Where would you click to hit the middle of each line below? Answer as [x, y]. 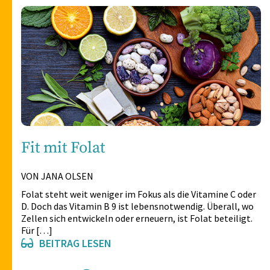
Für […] [37, 231]
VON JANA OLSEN [57, 176]
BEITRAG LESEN [75, 243]
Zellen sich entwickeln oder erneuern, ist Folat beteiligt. [137, 218]
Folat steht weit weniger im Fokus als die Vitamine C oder [139, 194]
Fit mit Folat [63, 148]
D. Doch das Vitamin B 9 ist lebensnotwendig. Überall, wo [137, 206]
